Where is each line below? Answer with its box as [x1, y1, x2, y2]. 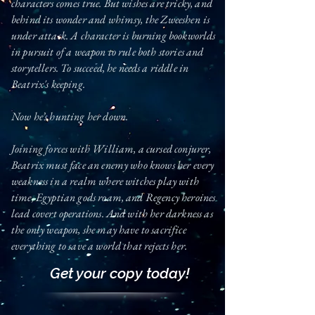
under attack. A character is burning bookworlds [11, 28, 216, 43]
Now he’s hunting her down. [11, 109, 129, 124]
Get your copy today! [49, 264, 190, 282]
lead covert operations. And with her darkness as [11, 206, 213, 221]
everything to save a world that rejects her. [11, 238, 188, 253]
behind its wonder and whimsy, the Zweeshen [11, 12, 200, 27]
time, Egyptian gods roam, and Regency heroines [11, 190, 216, 205]
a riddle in [142, 60, 189, 75]
